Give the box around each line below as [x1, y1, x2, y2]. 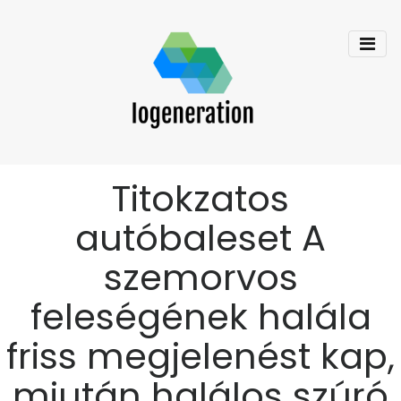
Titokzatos [112, 174, 289, 224]
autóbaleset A [75, 213, 326, 263]
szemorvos [103, 252, 298, 303]
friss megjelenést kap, [6, 331, 395, 381]
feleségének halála [30, 292, 371, 342]
